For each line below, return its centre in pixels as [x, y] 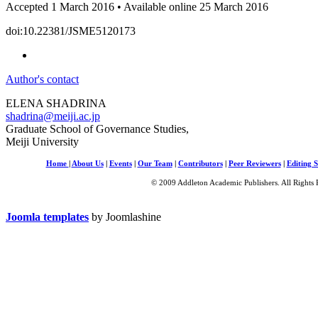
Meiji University [42, 141]
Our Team [155, 163]
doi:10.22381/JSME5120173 [71, 31]
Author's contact [42, 79]
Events [120, 163]
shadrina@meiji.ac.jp [53, 116]
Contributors [200, 163]
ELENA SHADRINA [56, 103]
